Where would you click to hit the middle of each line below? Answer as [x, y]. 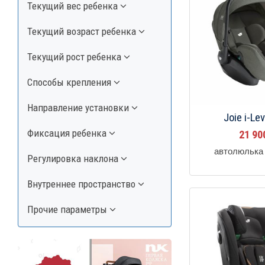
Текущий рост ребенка [75, 56]
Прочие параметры [68, 209]
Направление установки [79, 107]
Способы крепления [70, 82]
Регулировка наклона [74, 158]
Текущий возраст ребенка [83, 31]
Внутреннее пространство [83, 184]
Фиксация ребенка [68, 133]
